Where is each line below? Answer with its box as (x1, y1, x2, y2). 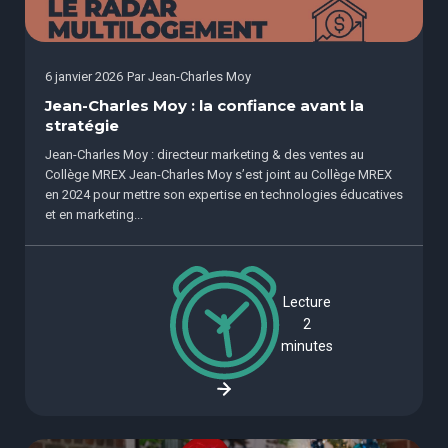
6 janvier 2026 (45, 68, 123, 84)
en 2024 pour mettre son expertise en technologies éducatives (45, 186, 403, 202)
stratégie (45, 116, 119, 135)
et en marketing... (45, 206, 143, 222)
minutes (281, 337, 333, 354)
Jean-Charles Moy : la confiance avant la (45, 96, 364, 115)
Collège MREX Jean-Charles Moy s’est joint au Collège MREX (45, 166, 392, 182)
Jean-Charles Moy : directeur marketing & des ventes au (45, 146, 364, 162)
